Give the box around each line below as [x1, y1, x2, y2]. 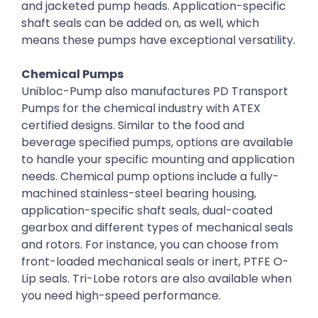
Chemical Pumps [21, 66, 124, 83]
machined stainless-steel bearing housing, [21, 185, 256, 202]
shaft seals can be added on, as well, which [21, 15, 259, 32]
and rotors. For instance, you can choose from [21, 236, 278, 253]
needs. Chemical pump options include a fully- [21, 168, 279, 185]
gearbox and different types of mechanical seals [21, 219, 293, 236]
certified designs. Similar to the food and [21, 117, 244, 134]
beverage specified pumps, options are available [21, 134, 293, 151]
